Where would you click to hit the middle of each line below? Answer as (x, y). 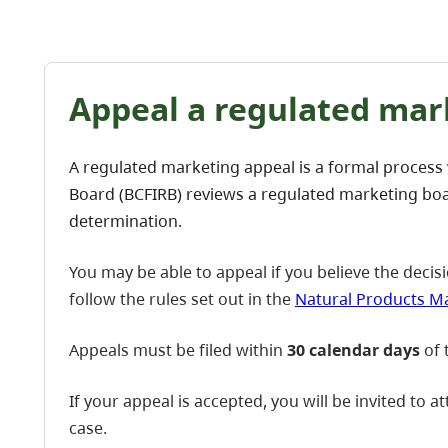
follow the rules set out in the (182, 298)
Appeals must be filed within (178, 349)
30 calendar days (355, 349)
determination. (125, 220)
